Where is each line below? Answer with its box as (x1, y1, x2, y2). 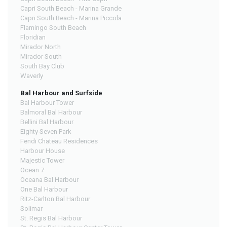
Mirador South (20, 52, 62, 60)
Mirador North (20, 43, 61, 51)
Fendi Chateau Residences (20, 137, 98, 145)
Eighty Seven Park (20, 127, 71, 135)
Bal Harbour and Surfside (20, 89, 102, 97)
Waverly (20, 71, 43, 80)
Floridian (20, 33, 46, 41)
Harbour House (20, 146, 65, 155)
